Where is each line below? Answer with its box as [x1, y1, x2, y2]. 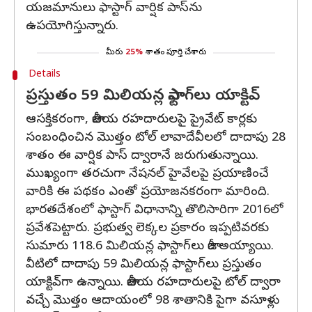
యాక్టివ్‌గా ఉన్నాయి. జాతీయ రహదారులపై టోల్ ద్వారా [26, 274, 281, 292]
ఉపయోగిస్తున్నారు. [26, 18, 118, 36]
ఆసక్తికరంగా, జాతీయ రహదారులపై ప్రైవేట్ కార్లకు [26, 111, 257, 129]
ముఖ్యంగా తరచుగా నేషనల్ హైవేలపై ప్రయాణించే [26, 166, 269, 183]
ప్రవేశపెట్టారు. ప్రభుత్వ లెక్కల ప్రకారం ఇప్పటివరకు [26, 220, 269, 237]
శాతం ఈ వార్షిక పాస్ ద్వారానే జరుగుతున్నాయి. [26, 148, 258, 165]
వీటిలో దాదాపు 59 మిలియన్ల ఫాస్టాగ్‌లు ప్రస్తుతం [26, 256, 262, 274]
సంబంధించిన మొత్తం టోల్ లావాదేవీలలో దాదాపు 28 [26, 130, 286, 147]
